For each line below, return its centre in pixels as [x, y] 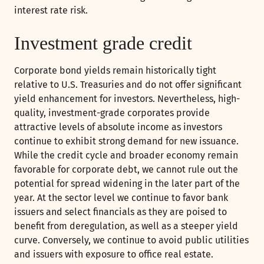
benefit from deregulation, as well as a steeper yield [126, 226]
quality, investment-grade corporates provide [112, 113]
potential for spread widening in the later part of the [127, 184]
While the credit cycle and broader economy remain [126, 156]
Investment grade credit [103, 43]
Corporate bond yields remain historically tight [115, 71]
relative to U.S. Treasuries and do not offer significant [128, 85]
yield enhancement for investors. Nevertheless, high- [127, 99]
